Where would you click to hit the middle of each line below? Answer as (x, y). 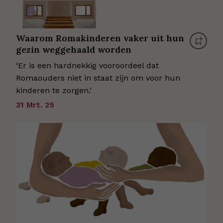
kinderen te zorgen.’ (54, 90)
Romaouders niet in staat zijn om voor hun (98, 78)
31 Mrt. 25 (35, 105)
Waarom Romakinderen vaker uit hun (100, 38)
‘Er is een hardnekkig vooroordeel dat (87, 65)
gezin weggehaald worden (74, 50)
